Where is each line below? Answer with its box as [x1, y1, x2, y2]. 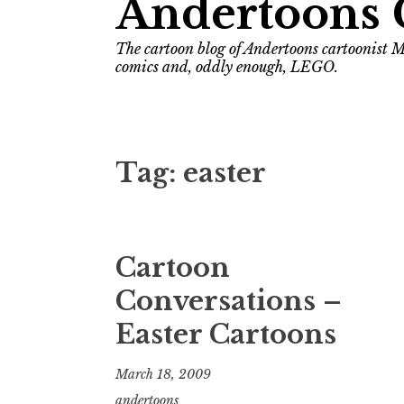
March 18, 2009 [115, 365, 211, 382]
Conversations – [115, 285, 342, 318]
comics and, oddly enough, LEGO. [115, 58, 338, 76]
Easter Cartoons [115, 318, 336, 352]
